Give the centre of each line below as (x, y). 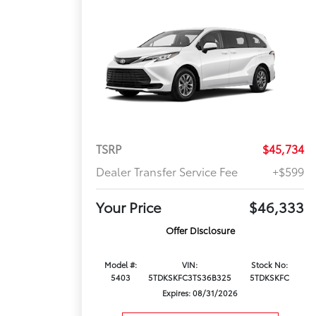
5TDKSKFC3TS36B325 (189, 278)
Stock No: (269, 265)
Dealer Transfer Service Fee (167, 171)
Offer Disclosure (200, 230)
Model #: (120, 265)
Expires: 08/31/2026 (200, 293)
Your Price (129, 207)
